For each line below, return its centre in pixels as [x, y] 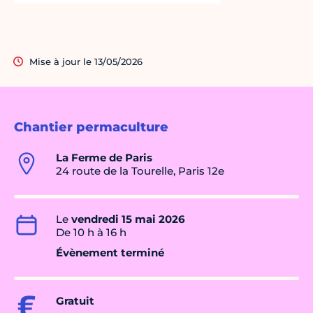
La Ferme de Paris [104, 158]
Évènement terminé [110, 253]
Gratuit [75, 301]
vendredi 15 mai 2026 [128, 219]
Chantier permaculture [91, 128]
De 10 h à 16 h [91, 233]
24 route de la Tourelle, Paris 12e [140, 171]
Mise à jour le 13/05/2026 [86, 62]
